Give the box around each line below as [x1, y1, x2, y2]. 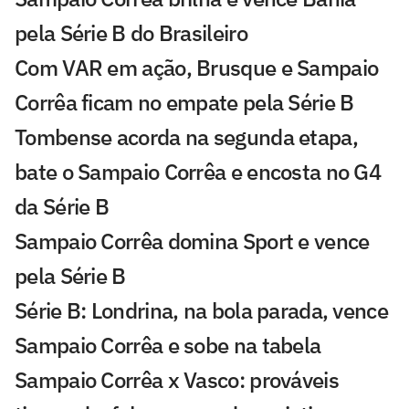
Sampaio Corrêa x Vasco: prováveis [15, 365, 339, 395]
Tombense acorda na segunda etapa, [15, 122, 358, 152]
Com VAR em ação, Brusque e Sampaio [15, 53, 379, 83]
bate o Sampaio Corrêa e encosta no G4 [15, 157, 382, 187]
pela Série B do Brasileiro [15, 18, 247, 48]
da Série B [15, 192, 110, 222]
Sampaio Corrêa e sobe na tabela [15, 330, 321, 361]
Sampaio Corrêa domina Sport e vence [15, 226, 370, 257]
